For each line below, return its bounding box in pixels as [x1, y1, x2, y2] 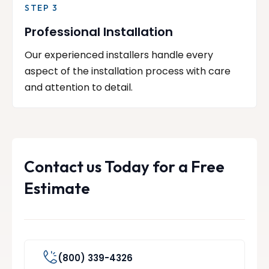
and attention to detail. [25, 80, 133, 95]
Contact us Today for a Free [24, 157, 225, 177]
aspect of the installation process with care [25, 64, 231, 79]
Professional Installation [25, 23, 173, 41]
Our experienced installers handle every [25, 48, 213, 62]
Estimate [24, 178, 90, 199]
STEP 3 [25, 2, 58, 14]
